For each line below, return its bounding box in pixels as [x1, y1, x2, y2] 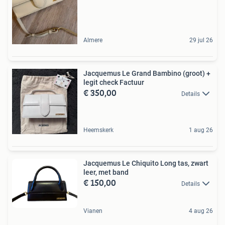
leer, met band [83, 168, 129, 176]
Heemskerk [83, 127, 114, 134]
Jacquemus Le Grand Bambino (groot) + [83, 69, 210, 77]
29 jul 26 [189, 37, 213, 44]
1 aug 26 [189, 127, 213, 134]
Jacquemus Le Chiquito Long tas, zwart [83, 159, 208, 167]
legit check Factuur [83, 78, 144, 86]
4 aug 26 [189, 207, 213, 215]
